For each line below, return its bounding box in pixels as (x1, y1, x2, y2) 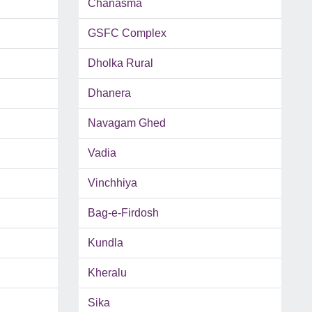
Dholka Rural (87, 57, 153, 70)
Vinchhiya (87, 177, 137, 189)
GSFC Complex (87, 27, 166, 40)
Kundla (87, 237, 123, 249)
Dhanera (87, 87, 131, 100)
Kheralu (87, 267, 127, 279)
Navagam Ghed (87, 117, 166, 130)
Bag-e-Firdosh (87, 207, 159, 219)
